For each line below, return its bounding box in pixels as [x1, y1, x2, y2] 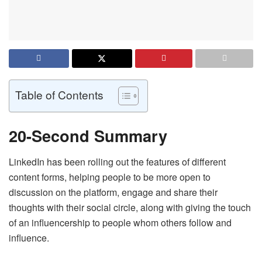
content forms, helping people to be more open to [9, 170, 211, 184]
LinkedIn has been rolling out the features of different [9, 155, 226, 169]
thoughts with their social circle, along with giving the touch [9, 201, 251, 215]
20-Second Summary [9, 124, 167, 147]
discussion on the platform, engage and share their [9, 185, 218, 199]
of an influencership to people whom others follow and [9, 216, 232, 230]
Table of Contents [15, 87, 104, 103]
